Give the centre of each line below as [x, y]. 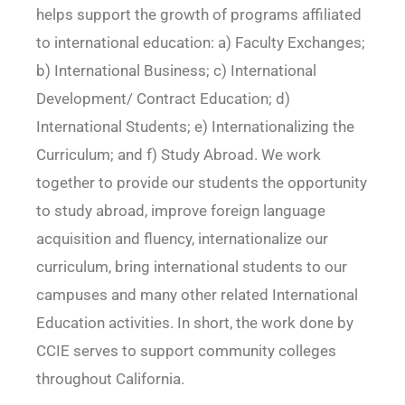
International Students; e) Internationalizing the [195, 127]
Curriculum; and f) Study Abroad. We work [178, 155]
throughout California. [110, 379]
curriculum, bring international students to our [191, 267]
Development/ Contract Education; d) [163, 99]
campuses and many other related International [197, 295]
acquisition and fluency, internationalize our [182, 239]
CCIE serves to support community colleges [186, 351]
